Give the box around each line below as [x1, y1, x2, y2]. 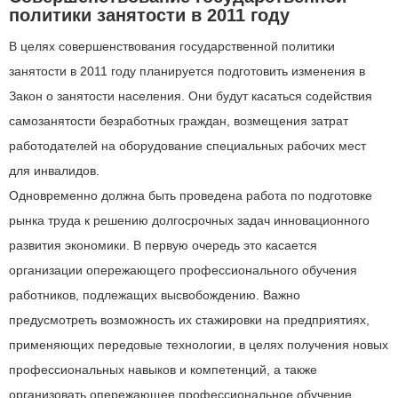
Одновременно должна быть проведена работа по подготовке [9, 188, 372, 203]
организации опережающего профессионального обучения [9, 263, 357, 277]
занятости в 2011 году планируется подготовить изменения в [9, 64, 365, 78]
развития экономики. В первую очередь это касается [9, 238, 317, 252]
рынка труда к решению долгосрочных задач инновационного [9, 213, 370, 227]
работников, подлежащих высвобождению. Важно [9, 288, 300, 302]
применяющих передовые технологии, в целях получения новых [9, 338, 388, 352]
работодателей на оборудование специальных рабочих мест [9, 139, 366, 153]
